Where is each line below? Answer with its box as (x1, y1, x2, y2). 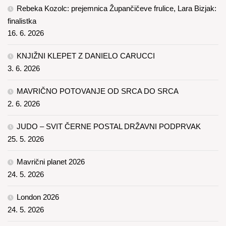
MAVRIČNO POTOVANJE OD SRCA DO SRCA (17, 87, 179, 96)
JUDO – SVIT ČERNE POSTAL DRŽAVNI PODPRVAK (17, 122, 201, 131)
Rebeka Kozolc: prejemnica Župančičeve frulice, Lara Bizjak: (17, 4, 216, 13)
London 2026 (17, 193, 59, 202)
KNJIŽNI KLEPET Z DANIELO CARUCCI (17, 51, 155, 61)
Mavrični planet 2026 (17, 157, 85, 166)
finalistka (8, 17, 36, 26)
